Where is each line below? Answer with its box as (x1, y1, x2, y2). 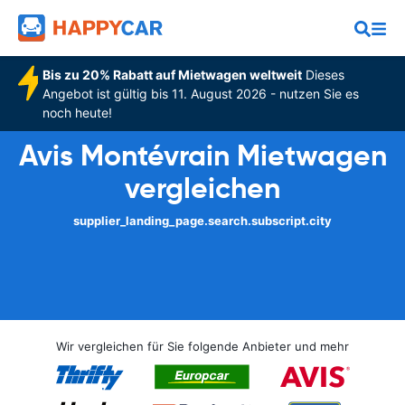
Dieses (301, 67, 344, 82)
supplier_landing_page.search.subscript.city (73, 213, 332, 228)
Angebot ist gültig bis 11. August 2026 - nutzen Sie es (42, 86, 359, 101)
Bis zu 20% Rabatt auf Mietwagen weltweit (42, 67, 302, 82)
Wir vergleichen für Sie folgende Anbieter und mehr (56, 339, 349, 353)
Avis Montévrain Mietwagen (18, 137, 387, 174)
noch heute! (42, 105, 112, 120)
